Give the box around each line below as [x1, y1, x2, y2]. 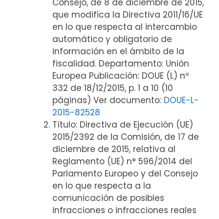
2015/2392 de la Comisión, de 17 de [52, 131, 199, 143]
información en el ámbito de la [52, 45, 184, 57]
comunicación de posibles [52, 192, 164, 204]
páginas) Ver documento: [52, 94, 164, 106]
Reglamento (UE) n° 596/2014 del [52, 155, 192, 167]
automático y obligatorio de [52, 33, 172, 45]
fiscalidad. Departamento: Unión [52, 58, 189, 69]
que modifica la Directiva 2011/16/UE [52, 9, 203, 21]
